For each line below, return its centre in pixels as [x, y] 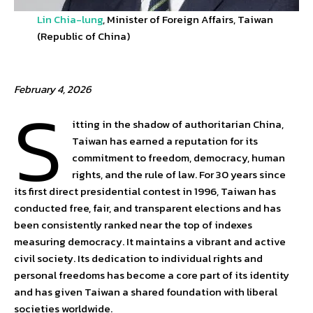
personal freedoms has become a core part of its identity [152, 275]
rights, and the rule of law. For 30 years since [179, 175]
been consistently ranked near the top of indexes [133, 225]
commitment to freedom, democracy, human [178, 158]
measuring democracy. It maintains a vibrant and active [150, 242]
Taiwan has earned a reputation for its [165, 141]
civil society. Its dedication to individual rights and [138, 259]
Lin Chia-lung [70, 20]
